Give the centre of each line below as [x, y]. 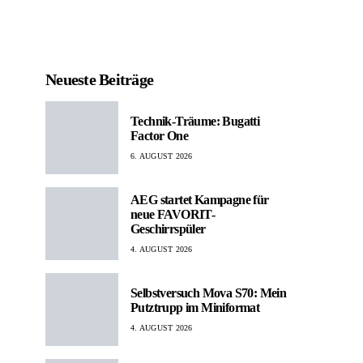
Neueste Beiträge [99, 79]
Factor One [160, 135]
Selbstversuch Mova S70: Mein [209, 293]
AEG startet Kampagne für [200, 199]
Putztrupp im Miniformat [195, 307]
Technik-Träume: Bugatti [195, 121]
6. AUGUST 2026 [162, 156]
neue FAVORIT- [173, 214]
